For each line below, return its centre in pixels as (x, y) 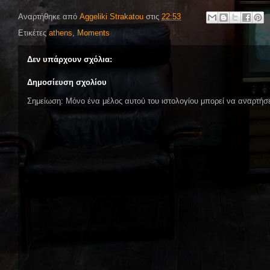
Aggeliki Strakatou (111, 17)
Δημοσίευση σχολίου (67, 82)
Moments (93, 33)
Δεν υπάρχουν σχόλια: (70, 59)
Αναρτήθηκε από (49, 17)
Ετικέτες (33, 33)
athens (61, 33)
